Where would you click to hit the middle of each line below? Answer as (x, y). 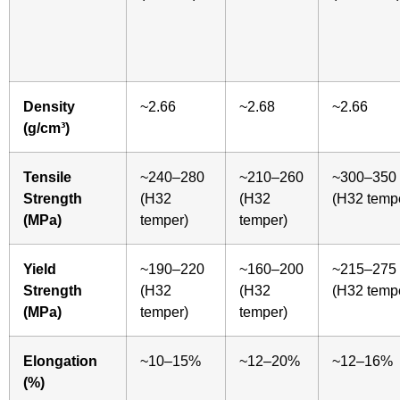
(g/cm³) (46, 127)
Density (49, 106)
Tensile (47, 176)
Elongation (60, 360)
